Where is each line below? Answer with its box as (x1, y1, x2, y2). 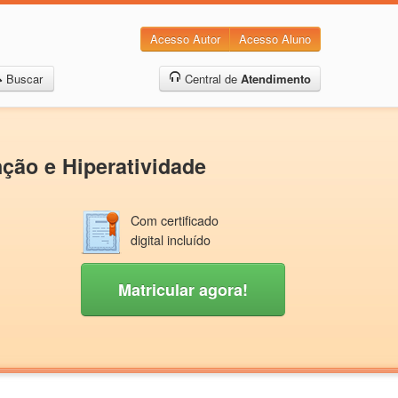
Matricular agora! (118, 278, 248, 301)
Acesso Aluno (239, 30, 311, 47)
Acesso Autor (150, 30, 220, 47)
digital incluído (131, 231, 211, 249)
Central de (180, 70, 241, 87)
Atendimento (240, 70, 311, 87)
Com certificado (131, 211, 219, 229)
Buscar (5, 70, 43, 87)
